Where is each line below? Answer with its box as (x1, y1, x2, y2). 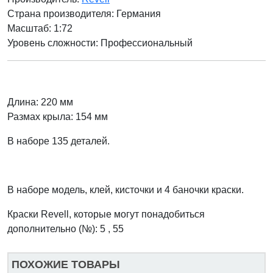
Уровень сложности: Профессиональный (7, 38, 193, 49)
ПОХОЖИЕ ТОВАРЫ (12, 258, 120, 271)
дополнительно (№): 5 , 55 (7, 224, 126, 235)
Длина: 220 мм (7, 97, 73, 108)
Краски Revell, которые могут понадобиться (7, 209, 205, 220)
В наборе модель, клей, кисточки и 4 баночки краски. (7, 185, 244, 196)
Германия (116, 9, 161, 19)
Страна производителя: (7, 9, 116, 19)
